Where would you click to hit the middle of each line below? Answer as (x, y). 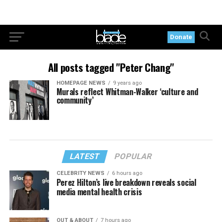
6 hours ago (127, 173)
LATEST (85, 156)
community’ (75, 100)
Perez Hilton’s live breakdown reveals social (126, 182)
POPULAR (134, 156)
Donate (181, 37)
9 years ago (127, 83)
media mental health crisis (99, 192)
